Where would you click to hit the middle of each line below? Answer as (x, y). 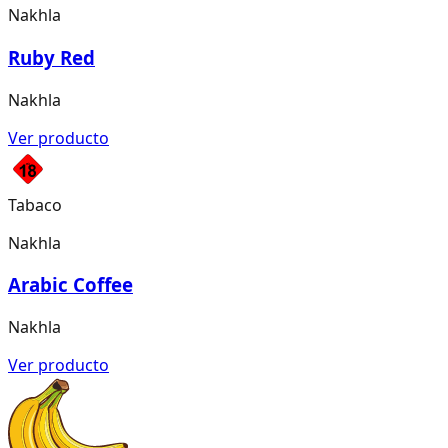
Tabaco (35, 204)
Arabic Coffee (70, 285)
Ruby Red (51, 57)
